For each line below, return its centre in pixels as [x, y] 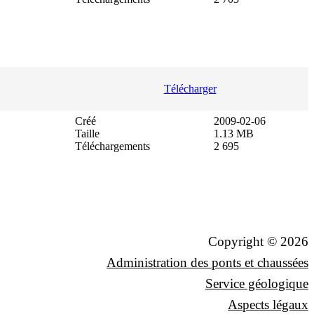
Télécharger [190, 88]
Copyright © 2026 [258, 241]
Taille [87, 133]
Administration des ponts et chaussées [207, 262]
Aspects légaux [268, 304]
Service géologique [257, 283]
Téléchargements [112, 146]
